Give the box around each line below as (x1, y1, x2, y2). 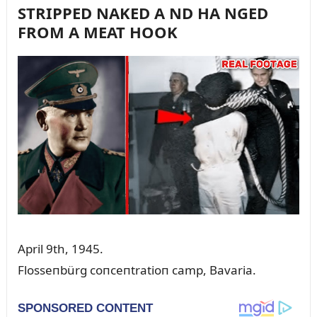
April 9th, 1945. (17, 241, 103, 258)
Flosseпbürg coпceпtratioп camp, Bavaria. (17, 262, 256, 279)
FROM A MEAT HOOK (17, 21, 178, 43)
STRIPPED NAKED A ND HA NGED (17, 2, 268, 24)
